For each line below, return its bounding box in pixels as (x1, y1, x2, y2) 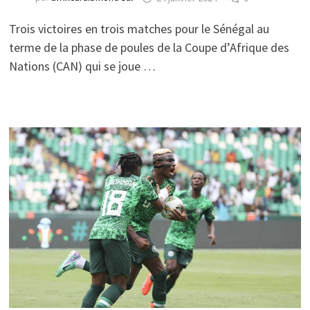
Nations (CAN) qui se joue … (8, 58, 156, 75)
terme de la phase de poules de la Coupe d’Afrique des (8, 39, 289, 56)
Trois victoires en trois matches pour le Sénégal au (8, 21, 269, 37)
